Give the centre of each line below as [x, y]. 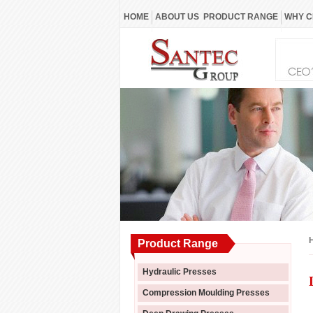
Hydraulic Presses [180, 272]
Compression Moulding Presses [206, 293]
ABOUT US [177, 17]
